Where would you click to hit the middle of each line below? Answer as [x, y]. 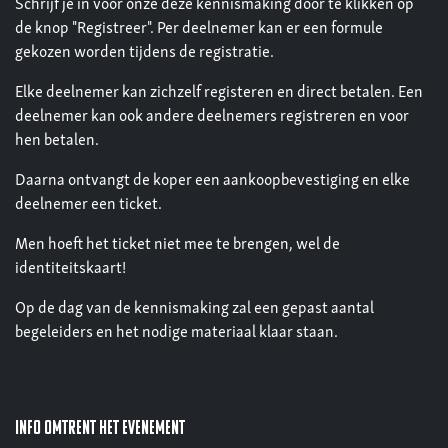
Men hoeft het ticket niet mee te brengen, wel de [177, 245]
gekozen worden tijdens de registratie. [144, 53]
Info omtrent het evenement [100, 429]
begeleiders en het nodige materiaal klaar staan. [176, 333]
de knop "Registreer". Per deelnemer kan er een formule [199, 29]
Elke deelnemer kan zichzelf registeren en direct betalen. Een [219, 93]
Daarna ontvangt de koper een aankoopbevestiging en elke [212, 181]
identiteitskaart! [70, 269]
